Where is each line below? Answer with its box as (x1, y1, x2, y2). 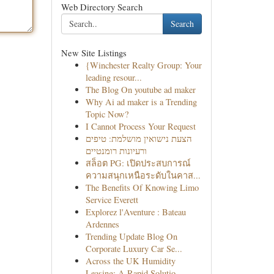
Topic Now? (85, 108, 128, 120)
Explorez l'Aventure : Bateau (85, 206, 186, 218)
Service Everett (85, 194, 138, 206)
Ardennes (85, 218, 119, 230)
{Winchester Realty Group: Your (85, 59, 202, 71)
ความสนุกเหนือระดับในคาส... (85, 169, 201, 181)
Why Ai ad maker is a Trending (85, 96, 197, 108)
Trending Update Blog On (85, 231, 177, 242)
